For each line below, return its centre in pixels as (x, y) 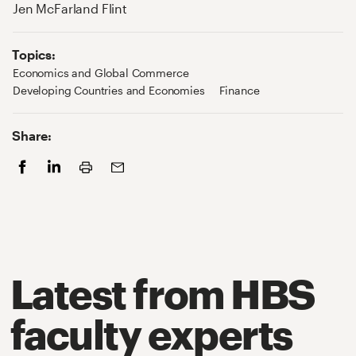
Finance (239, 91)
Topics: (34, 55)
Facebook (39, 164)
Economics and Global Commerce (101, 73)
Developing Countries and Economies (109, 91)
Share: (32, 136)
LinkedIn (67, 164)
